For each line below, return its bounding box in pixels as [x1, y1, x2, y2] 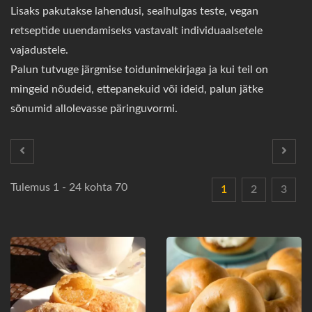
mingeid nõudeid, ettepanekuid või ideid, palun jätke [10, 83, 263, 95]
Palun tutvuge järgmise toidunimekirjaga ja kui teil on [10, 63, 268, 75]
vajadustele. [10, 44, 68, 56]
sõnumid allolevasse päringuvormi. [10, 102, 178, 114]
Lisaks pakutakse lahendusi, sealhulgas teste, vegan [10, 5, 258, 17]
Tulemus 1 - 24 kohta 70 [10, 181, 127, 193]
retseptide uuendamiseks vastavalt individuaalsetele [10, 24, 263, 36]
